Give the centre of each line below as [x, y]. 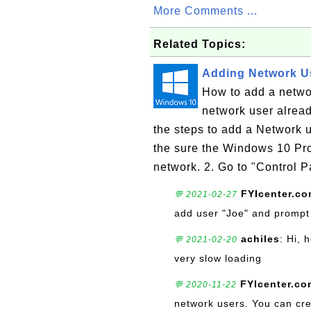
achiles [260, 239]
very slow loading [218, 258]
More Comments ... [205, 11]
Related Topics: [200, 44]
